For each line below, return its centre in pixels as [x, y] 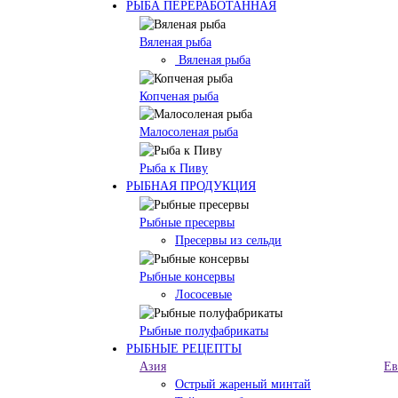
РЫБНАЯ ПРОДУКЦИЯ [191, 187]
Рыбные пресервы [187, 222]
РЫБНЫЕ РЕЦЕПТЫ [184, 348]
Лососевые [203, 294]
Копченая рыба [179, 96]
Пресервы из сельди [228, 240]
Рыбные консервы [187, 276]
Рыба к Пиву [174, 169]
